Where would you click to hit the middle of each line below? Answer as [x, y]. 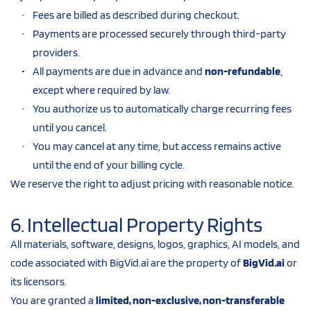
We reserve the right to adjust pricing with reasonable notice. [152, 183]
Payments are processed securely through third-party [159, 33]
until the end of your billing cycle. [109, 165]
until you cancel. [70, 127]
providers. [56, 52]
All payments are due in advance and [119, 71]
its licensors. [39, 281]
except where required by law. [101, 90]
